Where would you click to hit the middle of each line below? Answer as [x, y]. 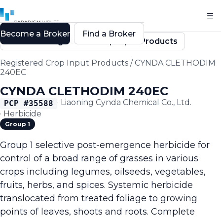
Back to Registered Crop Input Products [95, 41]
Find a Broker [109, 34]
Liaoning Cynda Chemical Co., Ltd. [126, 102]
